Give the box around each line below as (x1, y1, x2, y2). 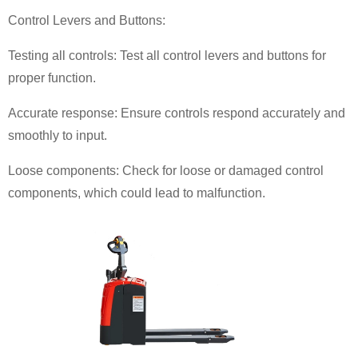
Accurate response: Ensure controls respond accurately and (8, 105, 345, 120)
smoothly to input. (8, 128, 107, 142)
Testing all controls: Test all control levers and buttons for (8, 48, 326, 62)
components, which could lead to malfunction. (8, 185, 265, 200)
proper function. (8, 70, 96, 85)
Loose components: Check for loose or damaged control (8, 163, 324, 177)
